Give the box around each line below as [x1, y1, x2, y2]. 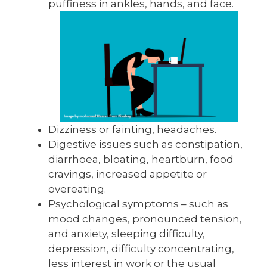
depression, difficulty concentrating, [48, 242, 234, 254]
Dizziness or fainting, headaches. [48, 123, 216, 135]
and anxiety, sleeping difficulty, [48, 227, 205, 240]
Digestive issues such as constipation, [48, 138, 243, 150]
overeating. [48, 182, 106, 195]
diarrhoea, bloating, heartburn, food [48, 153, 234, 165]
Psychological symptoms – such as [48, 197, 228, 210]
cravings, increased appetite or [48, 167, 207, 180]
